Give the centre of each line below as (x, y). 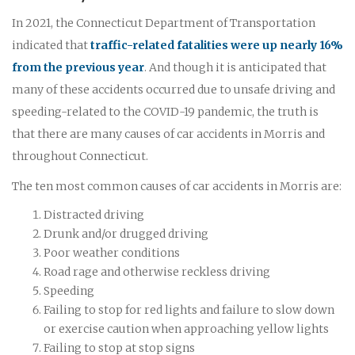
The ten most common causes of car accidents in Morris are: (177, 186)
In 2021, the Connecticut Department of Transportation (164, 23)
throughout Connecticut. (80, 156)
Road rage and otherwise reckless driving (157, 271)
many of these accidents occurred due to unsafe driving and (174, 89)
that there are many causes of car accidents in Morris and (168, 134)
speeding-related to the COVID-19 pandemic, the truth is (165, 111)
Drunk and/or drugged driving (126, 233)
